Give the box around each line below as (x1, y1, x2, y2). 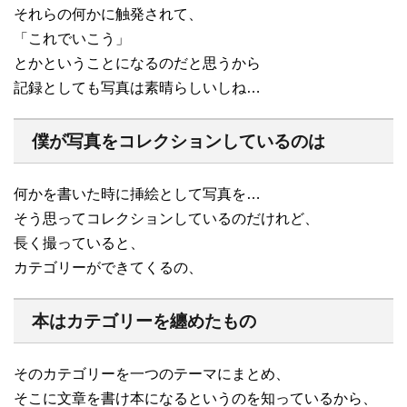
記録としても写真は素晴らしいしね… (14, 79, 261, 95)
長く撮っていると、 (14, 234, 144, 251)
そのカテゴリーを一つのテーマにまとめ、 (14, 365, 290, 382)
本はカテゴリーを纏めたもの (32, 311, 256, 331)
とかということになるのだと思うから (14, 55, 261, 71)
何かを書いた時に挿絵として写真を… (14, 185, 261, 202)
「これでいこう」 (14, 30, 130, 46)
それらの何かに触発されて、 (14, 5, 203, 22)
